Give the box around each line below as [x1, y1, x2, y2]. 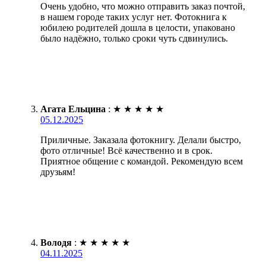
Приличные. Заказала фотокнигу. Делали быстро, [40, 135, 241, 145]
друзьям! [40, 167, 75, 178]
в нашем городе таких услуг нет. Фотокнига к [40, 12, 227, 23]
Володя [40, 237, 72, 248]
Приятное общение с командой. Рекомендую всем [40, 156, 243, 167]
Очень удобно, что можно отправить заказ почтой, [40, 1, 245, 12]
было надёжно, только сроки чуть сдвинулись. [40, 33, 228, 44]
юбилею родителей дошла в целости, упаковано [40, 23, 235, 33]
